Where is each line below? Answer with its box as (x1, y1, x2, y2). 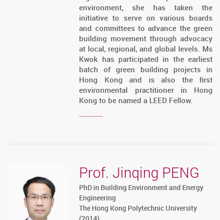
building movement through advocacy (79, 33, 213, 44)
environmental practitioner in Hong (79, 85, 213, 95)
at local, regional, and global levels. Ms (79, 44, 213, 54)
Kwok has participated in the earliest (79, 54, 213, 64)
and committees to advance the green (79, 23, 213, 33)
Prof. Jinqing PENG (79, 163, 200, 183)
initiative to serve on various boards (79, 13, 213, 23)
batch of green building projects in (79, 64, 213, 75)
